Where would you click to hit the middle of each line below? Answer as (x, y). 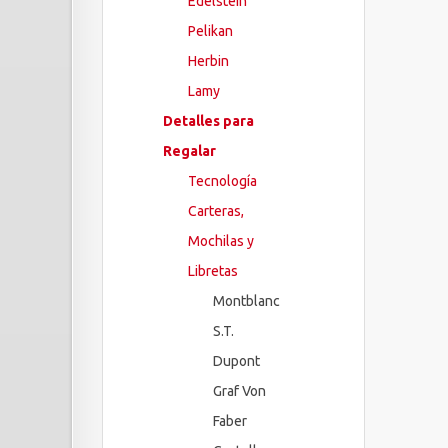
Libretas (213, 271)
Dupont (236, 361)
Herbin (208, 61)
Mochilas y (221, 241)
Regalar (189, 151)
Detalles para (208, 121)
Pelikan (210, 31)
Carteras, (216, 211)
